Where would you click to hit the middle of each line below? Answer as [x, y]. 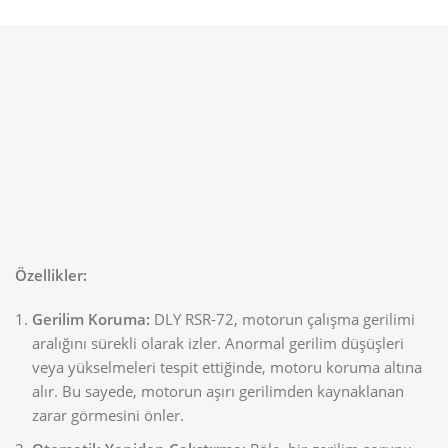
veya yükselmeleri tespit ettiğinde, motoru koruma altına [227, 367]
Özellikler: [51, 275]
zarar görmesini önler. [108, 415]
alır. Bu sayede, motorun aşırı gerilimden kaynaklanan [218, 391]
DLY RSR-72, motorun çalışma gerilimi [282, 319]
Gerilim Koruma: [91, 319]
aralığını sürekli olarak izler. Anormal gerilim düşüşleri [218, 343]
